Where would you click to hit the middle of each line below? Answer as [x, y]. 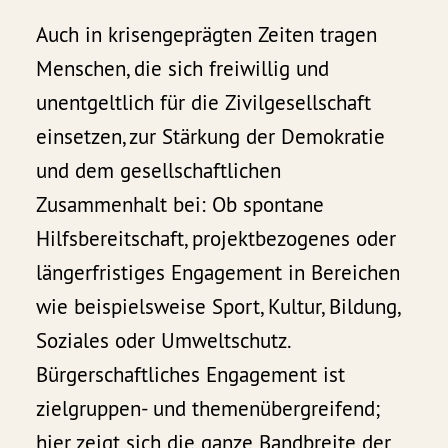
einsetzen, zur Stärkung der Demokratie [211, 137]
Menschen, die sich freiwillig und [183, 69]
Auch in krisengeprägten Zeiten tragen [207, 35]
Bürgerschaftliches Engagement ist [191, 375]
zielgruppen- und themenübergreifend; [208, 409]
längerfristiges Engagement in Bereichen [218, 273]
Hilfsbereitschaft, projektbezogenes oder [216, 239]
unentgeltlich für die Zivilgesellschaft [204, 103]
